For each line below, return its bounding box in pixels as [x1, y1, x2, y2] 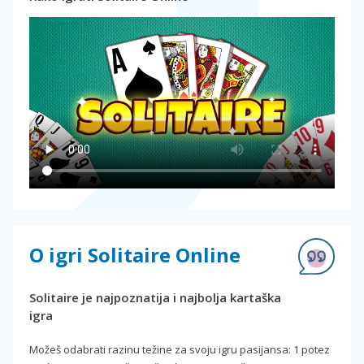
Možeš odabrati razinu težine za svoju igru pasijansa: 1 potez [29, 342, 330, 357]
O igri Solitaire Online [29, 241, 240, 269]
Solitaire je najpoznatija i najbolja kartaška [29, 289, 281, 306]
